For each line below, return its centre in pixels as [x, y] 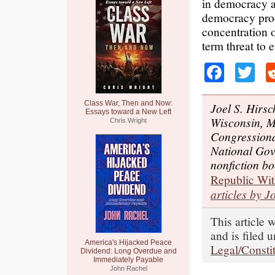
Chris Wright [128, 120]
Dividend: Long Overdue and [128, 251]
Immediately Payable [128, 260]
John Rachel [128, 268]
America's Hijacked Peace [128, 242]
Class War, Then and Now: [128, 103]
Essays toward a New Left [128, 112]
